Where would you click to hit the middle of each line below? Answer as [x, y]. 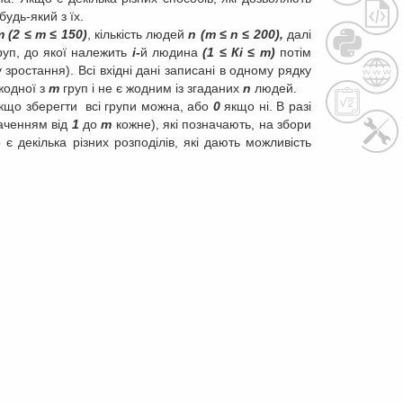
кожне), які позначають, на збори [212, 124]
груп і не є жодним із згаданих [153, 88]
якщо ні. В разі [268, 106]
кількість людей [141, 34]
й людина [171, 52]
